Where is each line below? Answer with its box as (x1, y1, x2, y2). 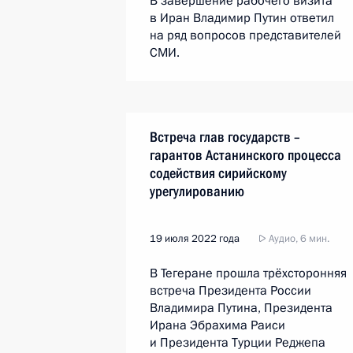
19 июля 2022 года (150, 232, 240, 246)
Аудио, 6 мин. (266, 232, 329, 246)
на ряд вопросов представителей (150, 27, 341, 44)
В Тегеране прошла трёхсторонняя (150, 265, 347, 282)
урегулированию (150, 183, 244, 199)
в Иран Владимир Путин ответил (150, 9, 334, 27)
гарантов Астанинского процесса (150, 147, 341, 163)
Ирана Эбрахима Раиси (150, 317, 285, 334)
